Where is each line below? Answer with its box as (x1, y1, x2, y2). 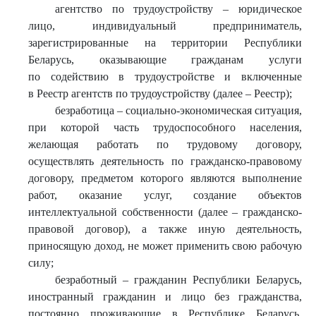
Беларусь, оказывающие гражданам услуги (28, 54, 302, 66)
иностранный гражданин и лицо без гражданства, (28, 291, 302, 303)
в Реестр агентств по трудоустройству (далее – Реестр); (28, 87, 292, 99)
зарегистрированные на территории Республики (28, 37, 302, 49)
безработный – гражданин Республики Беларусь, (54, 274, 302, 286)
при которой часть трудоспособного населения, (28, 121, 302, 133)
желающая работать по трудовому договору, (28, 138, 302, 150)
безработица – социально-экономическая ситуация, (54, 104, 302, 116)
